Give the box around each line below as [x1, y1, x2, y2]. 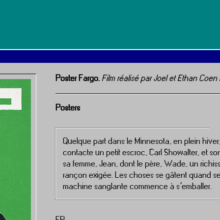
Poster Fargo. [55, 72, 102, 84]
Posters [55, 101, 81, 113]
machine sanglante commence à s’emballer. [63, 180, 212, 192]
